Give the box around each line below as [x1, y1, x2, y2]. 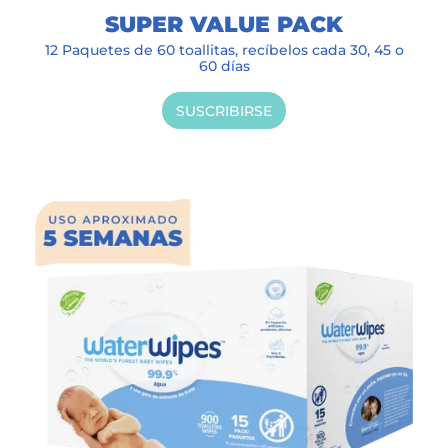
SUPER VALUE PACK [105, 10, 343, 38]
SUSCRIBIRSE [176, 101, 272, 120]
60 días [198, 57, 250, 76]
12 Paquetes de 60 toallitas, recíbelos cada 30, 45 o [44, 41, 404, 60]
